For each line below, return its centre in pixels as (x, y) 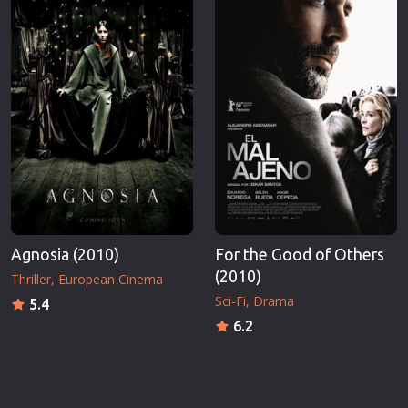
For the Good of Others (300, 254)
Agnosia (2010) (65, 254)
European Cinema (111, 279)
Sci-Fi (230, 301)
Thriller (31, 279)
